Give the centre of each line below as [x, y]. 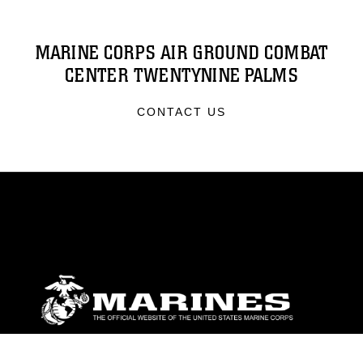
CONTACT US [181, 112]
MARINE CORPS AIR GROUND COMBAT [181, 53]
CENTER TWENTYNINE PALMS [181, 76]
